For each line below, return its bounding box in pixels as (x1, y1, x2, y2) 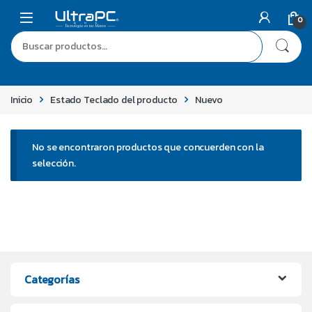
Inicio (10, 92, 33, 107)
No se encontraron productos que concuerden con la (32, 139, 264, 155)
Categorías (24, 270, 79, 288)
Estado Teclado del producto (50, 92, 178, 107)
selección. (32, 155, 76, 171)
